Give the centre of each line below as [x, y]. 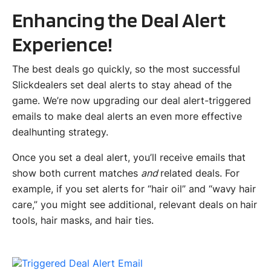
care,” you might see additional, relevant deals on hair [135, 204]
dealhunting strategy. [60, 132]
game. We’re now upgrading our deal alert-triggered [132, 100]
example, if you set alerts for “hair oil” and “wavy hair [134, 188]
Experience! [63, 44]
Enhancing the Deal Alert [119, 19]
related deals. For [200, 173]
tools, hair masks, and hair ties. [83, 220]
